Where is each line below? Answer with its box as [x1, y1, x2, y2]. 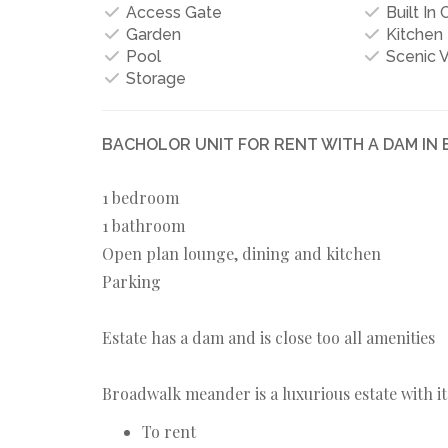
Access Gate [122, 2, 222, 22]
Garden [122, 24, 181, 44]
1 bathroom [102, 214, 185, 236]
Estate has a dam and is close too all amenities [102, 326, 435, 348]
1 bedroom [102, 186, 179, 208]
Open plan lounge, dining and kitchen [102, 242, 381, 264]
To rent [142, 420, 196, 442]
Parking [102, 270, 161, 292]
